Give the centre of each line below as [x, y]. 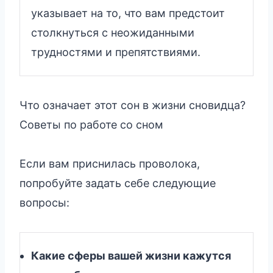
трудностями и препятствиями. [116, 52]
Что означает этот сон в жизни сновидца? [133, 105]
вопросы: [44, 202]
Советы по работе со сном [91, 124]
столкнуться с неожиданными [113, 32]
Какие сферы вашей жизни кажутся [131, 255]
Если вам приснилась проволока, [110, 163]
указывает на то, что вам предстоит [128, 13]
